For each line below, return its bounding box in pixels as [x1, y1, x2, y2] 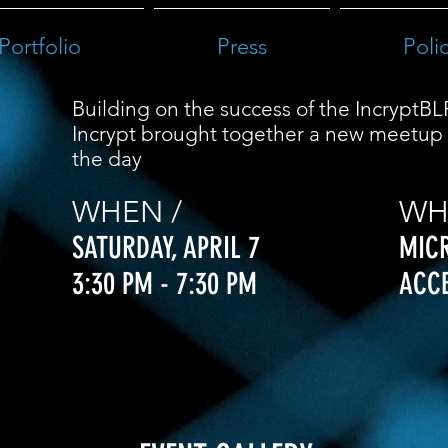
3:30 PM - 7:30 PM [72, 266, 257, 302]
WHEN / [72, 194, 182, 230]
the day [72, 146, 147, 171]
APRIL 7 [184, 230, 260, 266]
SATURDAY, [72, 230, 184, 266]
